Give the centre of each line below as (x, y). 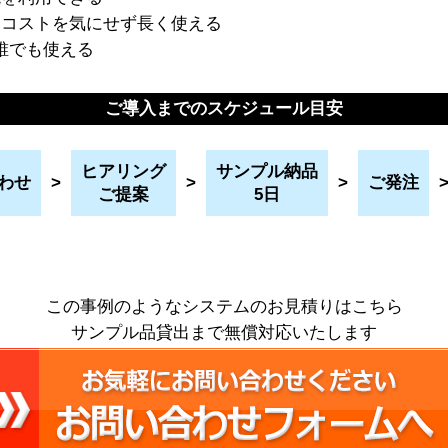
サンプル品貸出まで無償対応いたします (224, 332)
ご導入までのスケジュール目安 (224, 108)
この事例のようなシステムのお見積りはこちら (224, 306)
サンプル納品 (266, 171)
